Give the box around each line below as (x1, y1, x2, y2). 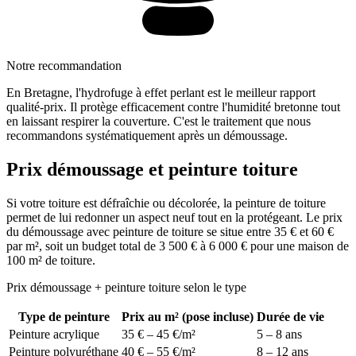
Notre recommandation (6, 59, 122, 73)
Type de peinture (17, 310, 110, 324)
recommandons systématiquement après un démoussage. (6, 129, 288, 143)
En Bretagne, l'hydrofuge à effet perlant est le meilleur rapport (6, 86, 315, 100)
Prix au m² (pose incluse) (122, 310, 253, 324)
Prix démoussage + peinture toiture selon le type (6, 281, 246, 295)
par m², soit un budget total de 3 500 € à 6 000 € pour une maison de (6, 239, 349, 253)
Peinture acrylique (9, 327, 99, 342)
